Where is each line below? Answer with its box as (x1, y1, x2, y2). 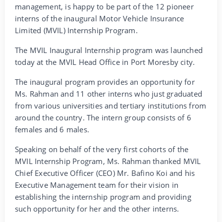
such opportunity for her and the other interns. (15, 204, 179, 214)
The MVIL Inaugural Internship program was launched (15, 45, 203, 55)
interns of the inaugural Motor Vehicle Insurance (15, 13, 184, 24)
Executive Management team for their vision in (15, 180, 179, 190)
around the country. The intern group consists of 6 (15, 112, 192, 123)
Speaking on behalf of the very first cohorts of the (15, 144, 189, 155)
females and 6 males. (15, 124, 89, 135)
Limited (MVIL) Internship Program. (15, 25, 138, 36)
